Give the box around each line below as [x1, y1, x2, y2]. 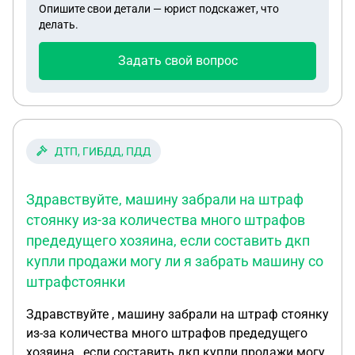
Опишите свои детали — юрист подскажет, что [39, 2, 279, 15]
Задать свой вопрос [117, 53, 238, 68]
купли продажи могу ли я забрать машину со [26, 253, 323, 269]
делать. [39, 18, 78, 31]
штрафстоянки [26, 273, 125, 290]
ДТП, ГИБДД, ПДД [55, 145, 151, 158]
